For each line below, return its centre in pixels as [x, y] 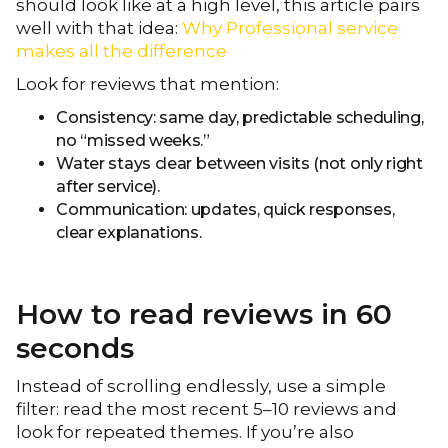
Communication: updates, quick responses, [225, 209]
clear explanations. [129, 232]
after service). [108, 186]
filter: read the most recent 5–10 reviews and [207, 409]
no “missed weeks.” [133, 140]
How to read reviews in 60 [204, 314]
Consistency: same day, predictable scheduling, [240, 117]
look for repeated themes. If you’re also [185, 432]
